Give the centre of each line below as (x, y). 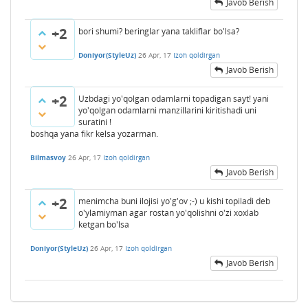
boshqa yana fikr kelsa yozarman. (94, 133)
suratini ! (95, 122)
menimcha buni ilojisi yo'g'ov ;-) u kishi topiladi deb (174, 201)
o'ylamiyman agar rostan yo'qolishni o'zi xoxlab (168, 212)
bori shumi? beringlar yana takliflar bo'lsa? (159, 31)
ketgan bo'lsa (104, 224)
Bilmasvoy (48, 157)
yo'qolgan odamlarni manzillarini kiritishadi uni (167, 110)
